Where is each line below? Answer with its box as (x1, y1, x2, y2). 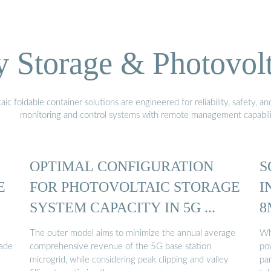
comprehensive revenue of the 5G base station (30, 242, 211, 252)
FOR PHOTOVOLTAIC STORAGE (30, 178, 240, 195)
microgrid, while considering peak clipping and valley (30, 255, 229, 265)
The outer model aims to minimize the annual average (30, 229, 235, 238)
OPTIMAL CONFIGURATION (30, 157, 214, 174)
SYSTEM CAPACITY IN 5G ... (30, 198, 215, 215)
